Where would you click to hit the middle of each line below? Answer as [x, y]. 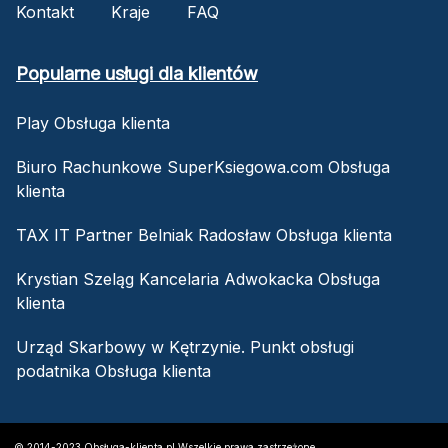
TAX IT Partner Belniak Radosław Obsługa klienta [204, 234]
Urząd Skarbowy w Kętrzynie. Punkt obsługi [185, 346]
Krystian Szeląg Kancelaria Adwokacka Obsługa [198, 278]
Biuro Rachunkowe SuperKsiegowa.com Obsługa [203, 166]
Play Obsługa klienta [93, 122]
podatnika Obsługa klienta [113, 370]
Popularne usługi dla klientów [137, 73]
